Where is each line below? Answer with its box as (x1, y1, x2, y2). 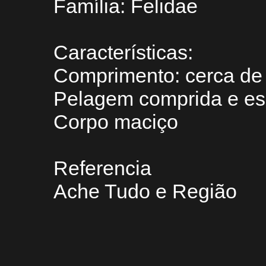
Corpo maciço (53, 110, 178, 133)
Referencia (53, 157, 151, 179)
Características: (53, 41, 193, 64)
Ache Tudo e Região (53, 180, 237, 202)
